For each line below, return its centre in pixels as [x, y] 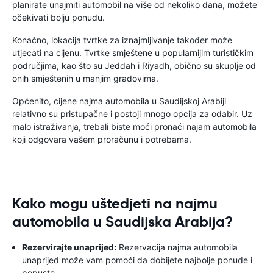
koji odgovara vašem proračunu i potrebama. [102, 139]
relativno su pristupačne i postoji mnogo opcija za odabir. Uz [132, 114]
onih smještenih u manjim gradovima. [85, 78]
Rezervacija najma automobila [177, 247]
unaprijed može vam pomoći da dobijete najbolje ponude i [137, 260]
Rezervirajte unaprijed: [69, 247]
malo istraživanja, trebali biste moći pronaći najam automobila [134, 126]
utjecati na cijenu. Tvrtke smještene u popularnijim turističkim [133, 53]
